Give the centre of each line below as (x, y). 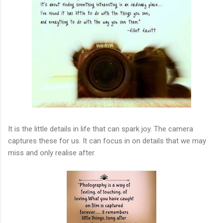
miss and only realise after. (52, 153)
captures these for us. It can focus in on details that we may (107, 141)
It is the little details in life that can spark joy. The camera (101, 129)
